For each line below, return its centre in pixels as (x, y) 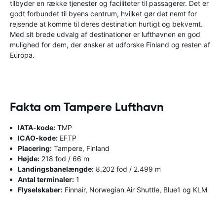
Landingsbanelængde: (56, 169)
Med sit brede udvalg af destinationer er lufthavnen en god (105, 34)
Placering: (35, 148)
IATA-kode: (37, 127)
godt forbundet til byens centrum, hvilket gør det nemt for (103, 13)
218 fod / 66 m (64, 158)
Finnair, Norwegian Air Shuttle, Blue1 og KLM (135, 189)
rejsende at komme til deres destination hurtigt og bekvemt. (106, 24)
